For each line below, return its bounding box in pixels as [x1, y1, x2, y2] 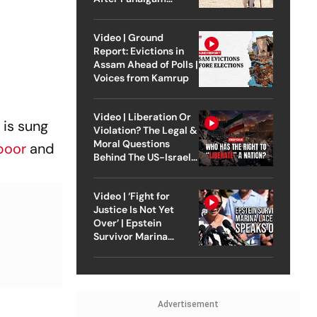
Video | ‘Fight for [93, 189, 170, 202]
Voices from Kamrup [93, 71, 189, 84]
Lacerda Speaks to [93, 243, 180, 256]
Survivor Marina [93, 229, 168, 243]
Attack [93, 5, 125, 18]
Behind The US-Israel [93, 150, 191, 163]
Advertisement [157, 299, 219, 309]
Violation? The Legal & [93, 123, 197, 137]
